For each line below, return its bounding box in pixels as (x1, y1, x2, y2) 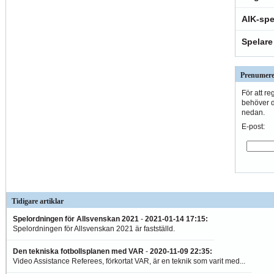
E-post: (242, 122, 265, 131)
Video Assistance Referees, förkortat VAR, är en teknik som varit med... (13, 257, 245, 266)
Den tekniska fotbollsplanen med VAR (13, 247, 144, 256)
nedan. (242, 108, 265, 117)
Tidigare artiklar (12, 197, 64, 206)
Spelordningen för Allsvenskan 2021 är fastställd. (13, 224, 175, 234)
